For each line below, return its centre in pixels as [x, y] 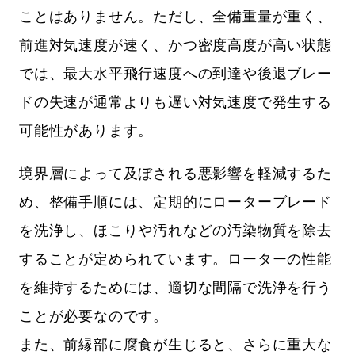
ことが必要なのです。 [94, 316]
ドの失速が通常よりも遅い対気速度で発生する [176, 102]
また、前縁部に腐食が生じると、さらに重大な [176, 345]
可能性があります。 [86, 131]
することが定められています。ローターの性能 [176, 259]
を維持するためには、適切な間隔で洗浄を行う [176, 288]
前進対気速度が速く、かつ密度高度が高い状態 [176, 45]
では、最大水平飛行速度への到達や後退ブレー [176, 74]
